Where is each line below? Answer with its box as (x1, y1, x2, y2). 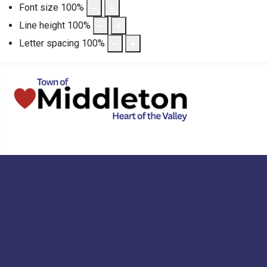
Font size (19, 1, 58, 13)
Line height (19, 19, 65, 31)
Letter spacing (19, 37, 79, 49)
